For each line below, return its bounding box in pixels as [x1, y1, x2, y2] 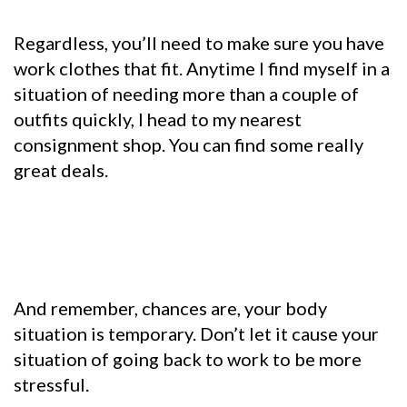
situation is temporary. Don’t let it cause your [14, 323, 379, 345]
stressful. [14, 373, 89, 396]
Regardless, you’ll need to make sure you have [14, 32, 384, 55]
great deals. [14, 159, 108, 182]
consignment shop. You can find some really [14, 134, 363, 156]
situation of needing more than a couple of [14, 83, 359, 105]
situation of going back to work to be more [14, 348, 362, 371]
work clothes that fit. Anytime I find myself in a [14, 57, 390, 80]
